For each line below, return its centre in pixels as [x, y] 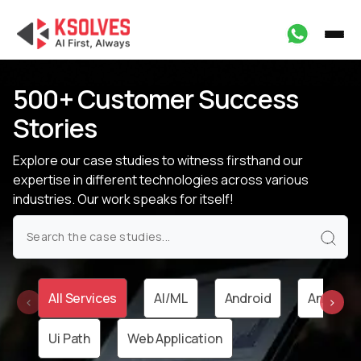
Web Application [175, 338]
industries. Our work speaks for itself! [123, 199]
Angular [331, 298]
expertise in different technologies [117, 180]
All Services [83, 298]
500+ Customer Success [156, 99]
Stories [55, 128]
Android [248, 298]
